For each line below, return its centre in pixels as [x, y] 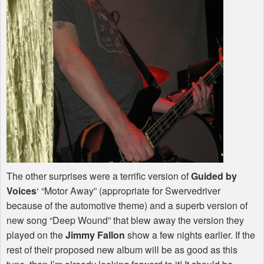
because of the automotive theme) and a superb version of [127, 206]
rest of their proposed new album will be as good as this [122, 250]
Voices [22, 191]
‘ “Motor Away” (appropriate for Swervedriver [128, 191]
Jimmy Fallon [95, 235]
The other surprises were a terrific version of [99, 176]
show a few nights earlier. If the [190, 235]
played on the [36, 235]
